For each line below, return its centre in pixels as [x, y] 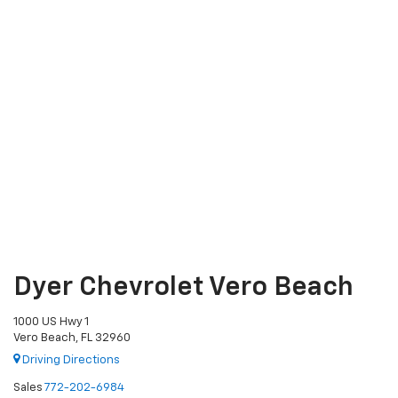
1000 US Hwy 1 [51, 322]
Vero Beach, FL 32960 [72, 338]
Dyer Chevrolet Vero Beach [183, 288]
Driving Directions [70, 360]
